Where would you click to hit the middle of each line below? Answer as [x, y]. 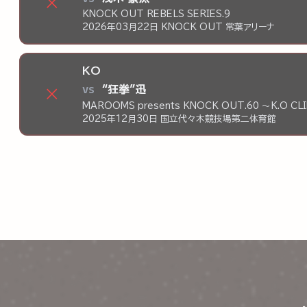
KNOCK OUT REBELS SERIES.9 [156, 14]
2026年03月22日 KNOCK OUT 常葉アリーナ [179, 27]
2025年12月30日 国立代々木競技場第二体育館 [179, 119]
